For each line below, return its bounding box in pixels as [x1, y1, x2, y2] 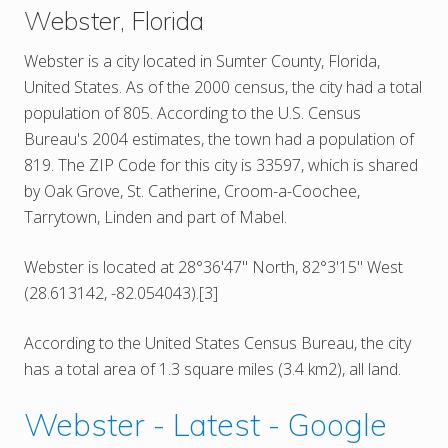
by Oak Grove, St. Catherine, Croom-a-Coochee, [24, 179, 360, 202]
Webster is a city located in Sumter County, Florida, [24, 49, 380, 72]
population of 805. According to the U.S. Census [24, 101, 361, 124]
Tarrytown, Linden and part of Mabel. [24, 205, 287, 228]
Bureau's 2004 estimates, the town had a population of [24, 127, 414, 150]
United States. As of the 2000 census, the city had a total [24, 75, 422, 98]
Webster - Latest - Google [24, 404, 387, 444]
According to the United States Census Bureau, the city [24, 331, 411, 354]
